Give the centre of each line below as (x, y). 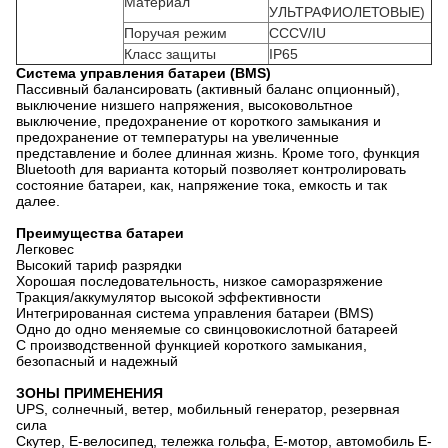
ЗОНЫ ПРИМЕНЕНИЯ (89, 392)
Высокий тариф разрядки (99, 264)
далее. (38, 200)
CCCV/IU (297, 32)
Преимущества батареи (100, 232)
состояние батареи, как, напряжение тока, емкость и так (201, 184)
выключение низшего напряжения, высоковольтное (184, 104)
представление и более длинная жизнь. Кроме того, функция (218, 152)
